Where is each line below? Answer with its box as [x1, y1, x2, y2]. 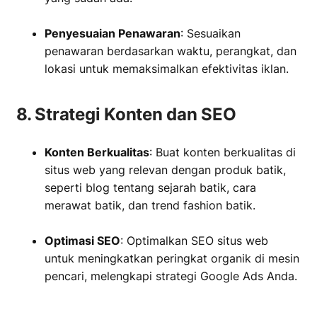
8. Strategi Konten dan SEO [16, 104, 236, 125]
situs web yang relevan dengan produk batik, [45, 163, 286, 177]
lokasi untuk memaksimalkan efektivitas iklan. [45, 62, 289, 76]
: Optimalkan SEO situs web [120, 234, 268, 248]
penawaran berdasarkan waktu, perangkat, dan [45, 44, 296, 58]
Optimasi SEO [45, 234, 120, 248]
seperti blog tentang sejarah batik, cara [45, 180, 256, 195]
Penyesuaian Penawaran [45, 26, 180, 40]
